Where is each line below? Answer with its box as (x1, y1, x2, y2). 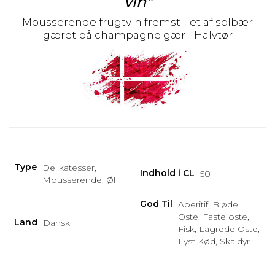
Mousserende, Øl (42, 174, 115, 185)
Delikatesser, (42, 162, 96, 173)
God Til (140, 198, 173, 209)
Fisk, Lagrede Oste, (177, 223, 260, 234)
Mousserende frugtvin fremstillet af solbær (22, 16, 253, 28)
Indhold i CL (140, 168, 195, 179)
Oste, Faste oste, (177, 211, 249, 222)
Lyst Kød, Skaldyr (177, 236, 250, 247)
